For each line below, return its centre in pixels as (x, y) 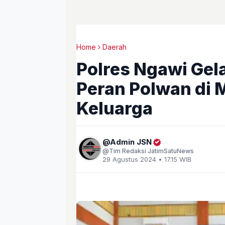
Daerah (115, 47)
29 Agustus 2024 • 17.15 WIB (147, 159)
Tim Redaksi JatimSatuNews (151, 151)
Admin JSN (131, 142)
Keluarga (115, 108)
